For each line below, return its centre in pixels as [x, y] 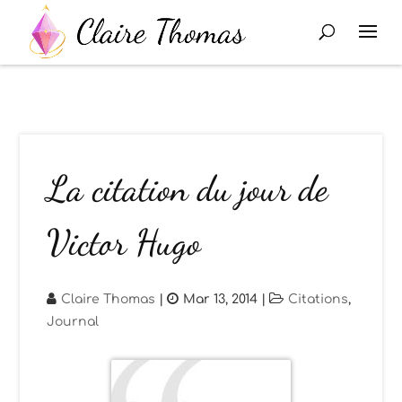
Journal [73, 322]
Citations [319, 299]
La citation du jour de [188, 188]
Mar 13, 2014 [221, 299]
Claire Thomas [109, 299]
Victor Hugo [124, 242]
